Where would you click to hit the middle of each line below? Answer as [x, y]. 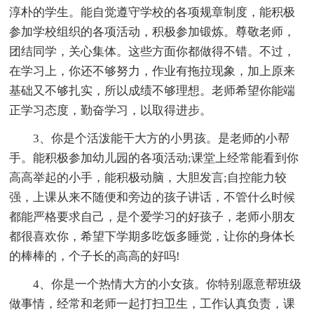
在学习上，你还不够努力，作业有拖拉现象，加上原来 [152, 71]
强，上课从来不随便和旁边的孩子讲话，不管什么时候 [152, 197]
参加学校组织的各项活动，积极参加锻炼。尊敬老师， [152, 32]
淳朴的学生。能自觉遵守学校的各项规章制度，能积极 [152, 12]
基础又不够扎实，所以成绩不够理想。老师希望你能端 [152, 90]
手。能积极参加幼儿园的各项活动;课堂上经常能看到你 [154, 158]
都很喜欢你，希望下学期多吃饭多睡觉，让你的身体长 [152, 236]
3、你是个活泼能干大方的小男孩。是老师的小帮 [162, 138]
